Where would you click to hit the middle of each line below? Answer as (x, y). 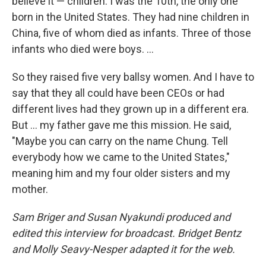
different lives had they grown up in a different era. (130, 109)
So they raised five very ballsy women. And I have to (133, 77)
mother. (30, 189)
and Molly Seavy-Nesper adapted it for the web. (123, 249)
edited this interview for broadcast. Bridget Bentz (126, 233)
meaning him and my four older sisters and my (121, 173)
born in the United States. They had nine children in (131, 17)
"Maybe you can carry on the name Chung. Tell (120, 141)
